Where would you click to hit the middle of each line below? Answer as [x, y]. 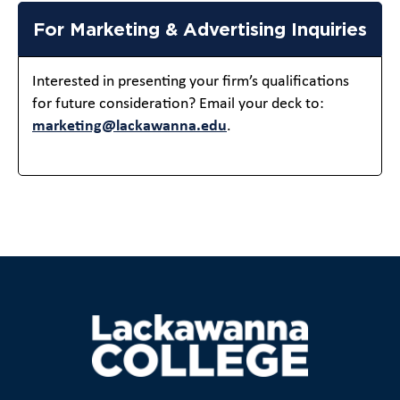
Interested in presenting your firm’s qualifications [191, 81]
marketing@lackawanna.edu [129, 126]
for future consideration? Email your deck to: [178, 104]
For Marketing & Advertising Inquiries [200, 28]
